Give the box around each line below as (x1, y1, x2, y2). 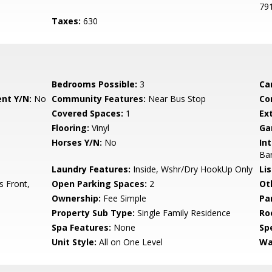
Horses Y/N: (52, 137, 103, 148)
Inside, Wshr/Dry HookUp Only (131, 163, 253, 175)
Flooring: (52, 122, 90, 134)
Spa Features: (52, 222, 112, 233)
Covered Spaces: (52, 107, 124, 119)
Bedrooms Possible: (52, 78, 138, 90)
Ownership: (52, 192, 101, 204)
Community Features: (52, 93, 146, 104)
